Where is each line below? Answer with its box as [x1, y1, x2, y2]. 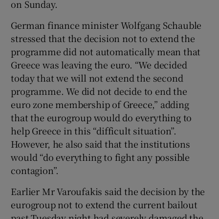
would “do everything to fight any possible [11, 150, 190, 163]
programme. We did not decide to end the [11, 84, 187, 97]
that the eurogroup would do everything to [11, 110, 192, 124]
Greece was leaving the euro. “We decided [11, 58, 187, 71]
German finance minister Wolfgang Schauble [11, 18, 202, 31]
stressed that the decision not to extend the [11, 31, 195, 44]
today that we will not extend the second [11, 71, 183, 84]
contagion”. [11, 163, 59, 176]
